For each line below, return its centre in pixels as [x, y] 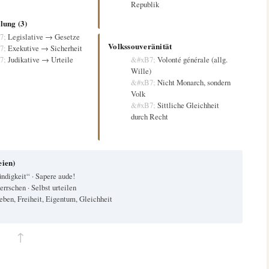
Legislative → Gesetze [44, 36]
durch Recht [150, 116]
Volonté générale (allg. [193, 59]
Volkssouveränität [140, 46]
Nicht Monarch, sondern [194, 82]
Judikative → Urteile [41, 59]
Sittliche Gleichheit [189, 105]
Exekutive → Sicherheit [45, 48]
